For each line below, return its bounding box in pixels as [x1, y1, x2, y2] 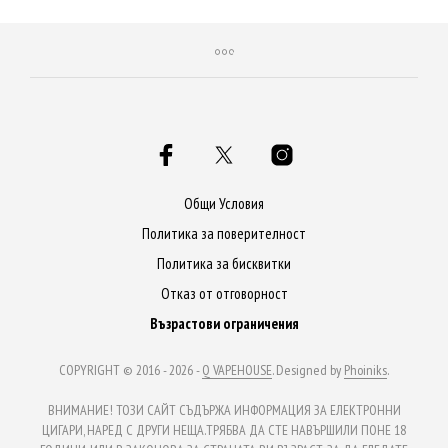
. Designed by [272, 360, 344, 379]
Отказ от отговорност [160, 283, 288, 303]
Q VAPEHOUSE [202, 360, 272, 379]
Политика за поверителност [142, 223, 306, 243]
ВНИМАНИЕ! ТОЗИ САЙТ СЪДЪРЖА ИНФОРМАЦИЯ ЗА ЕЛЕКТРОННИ [47, 400, 401, 419]
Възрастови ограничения [149, 313, 299, 333]
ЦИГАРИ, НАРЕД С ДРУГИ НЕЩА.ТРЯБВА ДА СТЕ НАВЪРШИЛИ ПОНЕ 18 [42, 420, 406, 439]
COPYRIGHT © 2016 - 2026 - [59, 360, 202, 379]
